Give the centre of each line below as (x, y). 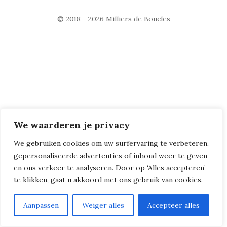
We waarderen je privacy (72, 125)
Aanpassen (41, 205)
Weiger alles (103, 205)
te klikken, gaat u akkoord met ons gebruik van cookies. (108, 180)
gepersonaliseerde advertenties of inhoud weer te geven (110, 156)
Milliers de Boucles (138, 18)
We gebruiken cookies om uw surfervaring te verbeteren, (111, 143)
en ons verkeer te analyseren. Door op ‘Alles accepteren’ (110, 168)
